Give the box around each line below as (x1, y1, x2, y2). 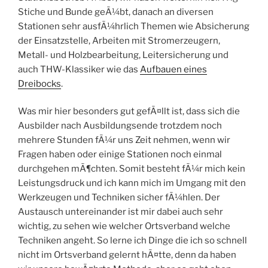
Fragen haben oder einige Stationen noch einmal (18, 149, 222, 160)
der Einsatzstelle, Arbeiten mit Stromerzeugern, (18, 35, 220, 46)
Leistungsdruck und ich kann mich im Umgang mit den (18, 178, 246, 189)
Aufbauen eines (140, 63, 207, 75)
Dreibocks (18, 78, 61, 89)
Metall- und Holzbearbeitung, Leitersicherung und (18, 49, 229, 60)
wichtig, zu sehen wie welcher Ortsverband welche (18, 221, 230, 232)
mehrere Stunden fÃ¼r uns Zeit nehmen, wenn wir (18, 135, 230, 146)
